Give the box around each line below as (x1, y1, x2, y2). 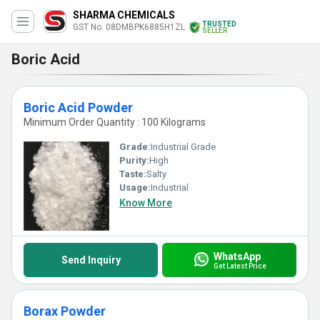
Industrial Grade (151, 141, 216, 152)
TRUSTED (202, 20, 236, 28)
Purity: (119, 155, 149, 166)
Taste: (119, 169, 146, 179)
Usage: (119, 182, 151, 193)
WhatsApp (213, 250, 261, 262)
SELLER (202, 26, 227, 34)
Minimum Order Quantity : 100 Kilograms (24, 116, 206, 128)
